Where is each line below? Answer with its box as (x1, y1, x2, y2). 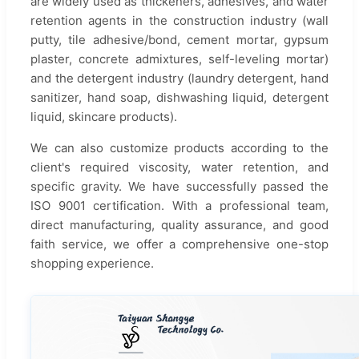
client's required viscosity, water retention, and (30, 159, 329, 175)
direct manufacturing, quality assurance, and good (30, 216, 329, 232)
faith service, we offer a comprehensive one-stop (30, 236, 329, 252)
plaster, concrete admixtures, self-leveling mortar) (30, 50, 329, 67)
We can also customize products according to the (30, 139, 329, 155)
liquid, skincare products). (30, 108, 177, 124)
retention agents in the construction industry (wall (30, 12, 329, 28)
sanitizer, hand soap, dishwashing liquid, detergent (30, 89, 329, 105)
